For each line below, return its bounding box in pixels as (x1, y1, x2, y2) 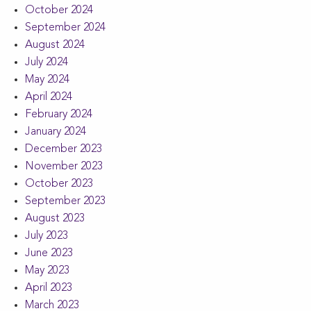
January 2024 (25, 126, 86, 137)
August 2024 (25, 39, 85, 51)
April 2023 (25, 282, 72, 294)
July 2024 (25, 56, 68, 68)
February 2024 (25, 108, 92, 120)
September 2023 (25, 195, 106, 207)
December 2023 (25, 143, 102, 155)
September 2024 (25, 22, 106, 33)
